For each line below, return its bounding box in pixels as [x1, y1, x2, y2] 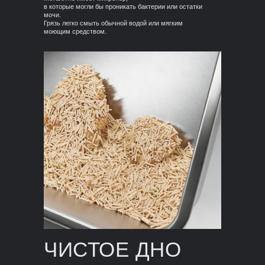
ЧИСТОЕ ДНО [44, 238, 181, 261]
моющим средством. [44, 28, 106, 35]
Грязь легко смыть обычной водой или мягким [44, 20, 183, 27]
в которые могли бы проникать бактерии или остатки [44, 3, 202, 10]
